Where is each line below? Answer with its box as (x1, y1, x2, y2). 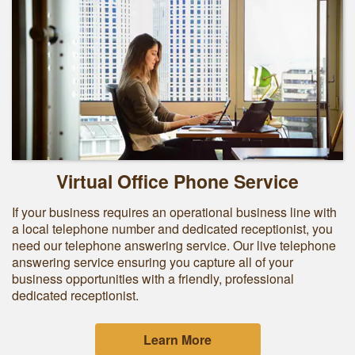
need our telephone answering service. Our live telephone (12, 236, 336, 254)
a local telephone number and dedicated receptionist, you (12, 219, 333, 238)
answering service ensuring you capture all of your (12, 253, 293, 271)
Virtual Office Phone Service (56, 168, 299, 194)
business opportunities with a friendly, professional (12, 269, 294, 288)
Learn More (143, 330, 212, 349)
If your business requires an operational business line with (12, 203, 337, 221)
